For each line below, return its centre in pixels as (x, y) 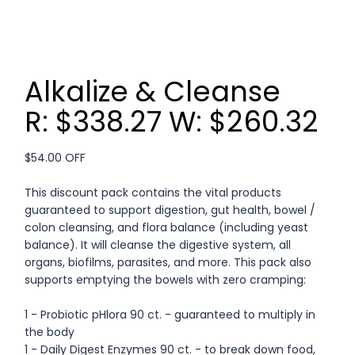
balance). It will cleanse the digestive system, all (158, 244)
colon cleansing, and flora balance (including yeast (167, 227)
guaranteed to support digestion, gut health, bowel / (170, 210)
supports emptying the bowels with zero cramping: (166, 279)
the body (50, 332)
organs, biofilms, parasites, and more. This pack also (168, 262)
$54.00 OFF (55, 157)
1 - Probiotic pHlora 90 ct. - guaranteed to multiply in (170, 314)
